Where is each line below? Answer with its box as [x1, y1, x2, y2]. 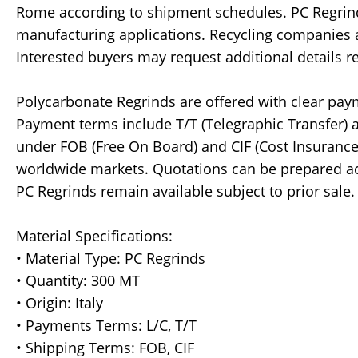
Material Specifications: [16, 226, 173, 246]
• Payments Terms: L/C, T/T [16, 316, 197, 336]
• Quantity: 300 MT [16, 271, 140, 291]
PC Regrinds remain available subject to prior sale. [16, 181, 355, 201]
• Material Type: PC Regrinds [16, 249, 205, 268]
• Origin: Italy [16, 293, 103, 313]
